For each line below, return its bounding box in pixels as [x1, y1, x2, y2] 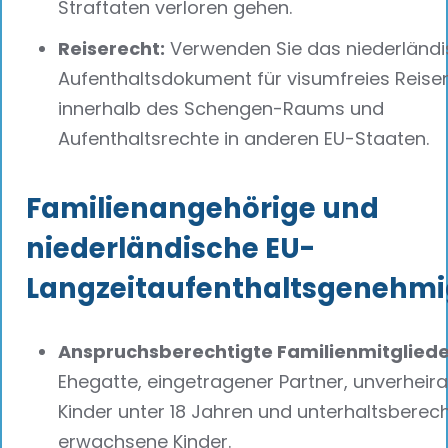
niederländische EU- [26, 228, 315, 268]
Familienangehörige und [26, 188, 379, 228]
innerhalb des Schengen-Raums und [58, 96, 384, 122]
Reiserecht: [58, 36, 165, 62]
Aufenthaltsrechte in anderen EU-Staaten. [58, 126, 429, 152]
